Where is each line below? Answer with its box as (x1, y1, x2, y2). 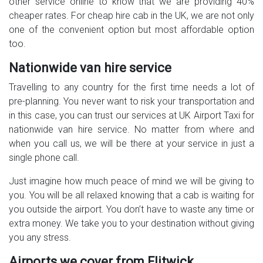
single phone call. (9, 152, 79, 164)
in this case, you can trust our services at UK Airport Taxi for (9, 110, 254, 122)
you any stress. (9, 232, 71, 244)
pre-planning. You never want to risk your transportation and (9, 96, 254, 107)
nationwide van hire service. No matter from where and (9, 124, 254, 136)
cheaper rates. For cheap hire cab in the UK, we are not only (9, 10, 254, 22)
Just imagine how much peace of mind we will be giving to (9, 176, 254, 187)
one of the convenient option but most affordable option (9, 24, 254, 36)
